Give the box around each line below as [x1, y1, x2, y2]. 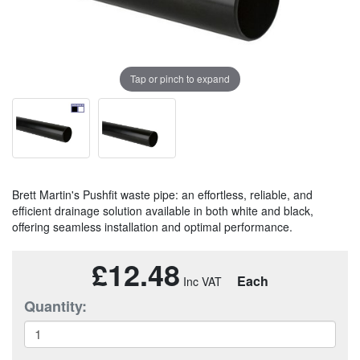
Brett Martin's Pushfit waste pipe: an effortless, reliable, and [12, 186, 313, 202]
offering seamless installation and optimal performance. [12, 218, 292, 235]
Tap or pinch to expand [130, 72, 230, 86]
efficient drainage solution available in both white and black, [12, 202, 313, 219]
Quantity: [24, 295, 87, 317]
